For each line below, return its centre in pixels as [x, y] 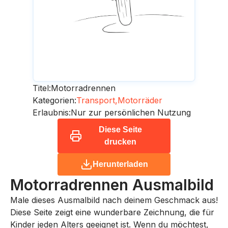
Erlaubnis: [52, 112]
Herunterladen [120, 164]
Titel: [42, 88]
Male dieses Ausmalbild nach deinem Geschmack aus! [114, 200]
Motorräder [140, 100]
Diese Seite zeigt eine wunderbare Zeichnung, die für [112, 212]
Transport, [97, 100]
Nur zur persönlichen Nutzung [131, 112]
